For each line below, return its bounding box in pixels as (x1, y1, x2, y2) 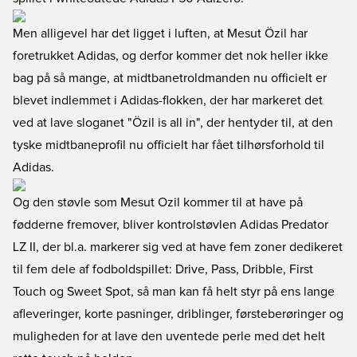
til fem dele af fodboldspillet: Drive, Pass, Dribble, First (13, 263, 313, 276)
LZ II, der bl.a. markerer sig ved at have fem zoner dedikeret (13, 241, 343, 253)
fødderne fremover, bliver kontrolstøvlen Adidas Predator (13, 218, 328, 231)
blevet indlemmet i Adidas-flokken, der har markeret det (13, 94, 323, 107)
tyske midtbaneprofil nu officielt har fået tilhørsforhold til (13, 139, 324, 151)
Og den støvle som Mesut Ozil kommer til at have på (13, 196, 303, 209)
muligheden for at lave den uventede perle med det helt (13, 330, 325, 343)
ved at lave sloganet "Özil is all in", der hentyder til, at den (13, 116, 333, 129)
